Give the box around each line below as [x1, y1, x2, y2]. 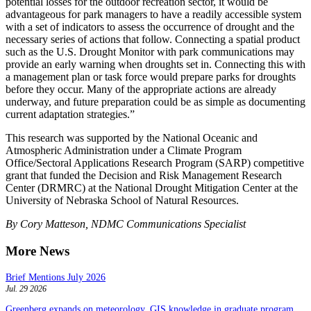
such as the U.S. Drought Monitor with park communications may [6, 46, 294, 58]
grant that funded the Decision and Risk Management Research [6, 169, 282, 182]
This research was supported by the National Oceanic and [6, 132, 258, 144]
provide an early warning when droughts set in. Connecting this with [6, 58, 305, 71]
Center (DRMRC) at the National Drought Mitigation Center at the [6, 182, 298, 194]
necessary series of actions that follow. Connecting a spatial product [6, 33, 300, 46]
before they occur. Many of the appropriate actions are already [6, 83, 276, 96]
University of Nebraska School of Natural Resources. [6, 194, 239, 207]
